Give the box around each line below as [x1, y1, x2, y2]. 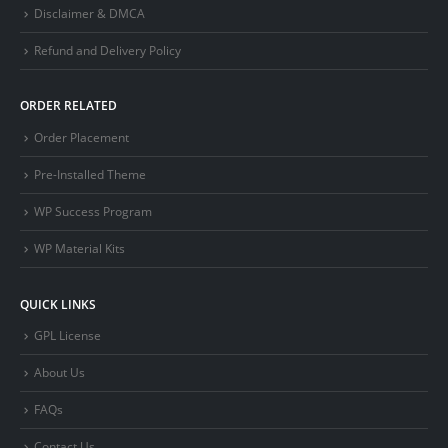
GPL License [34, 327, 101, 344]
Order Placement [34, 129, 129, 146]
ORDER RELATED [20, 97, 117, 114]
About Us [34, 364, 85, 381]
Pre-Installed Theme [34, 166, 146, 183]
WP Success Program [34, 203, 152, 220]
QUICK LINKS [20, 295, 96, 312]
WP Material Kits [34, 239, 125, 256]
